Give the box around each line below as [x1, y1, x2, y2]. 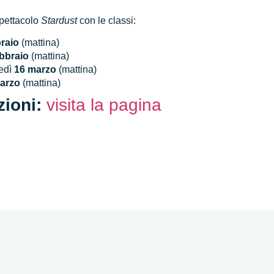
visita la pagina [46, 95, 162, 114]
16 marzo [12, 64, 57, 75]
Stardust [41, 15, 78, 26]
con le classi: [77, 15, 136, 26]
